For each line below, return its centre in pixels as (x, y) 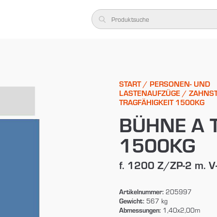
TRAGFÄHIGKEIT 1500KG (162, 102)
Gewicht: (132, 201)
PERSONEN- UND (180, 83)
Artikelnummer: (141, 191)
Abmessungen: (140, 210)
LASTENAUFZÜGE (149, 93)
